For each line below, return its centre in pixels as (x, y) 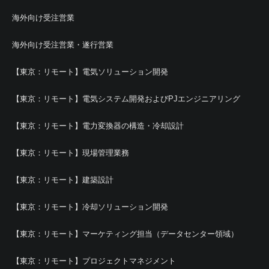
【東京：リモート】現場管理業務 (71, 153)
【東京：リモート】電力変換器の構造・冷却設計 (98, 125)
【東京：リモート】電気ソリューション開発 (90, 71)
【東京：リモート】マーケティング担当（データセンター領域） (125, 234)
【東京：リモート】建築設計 (63, 180)
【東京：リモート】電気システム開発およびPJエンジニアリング (126, 98)
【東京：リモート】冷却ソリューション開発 (90, 207)
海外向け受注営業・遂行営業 (63, 44)
